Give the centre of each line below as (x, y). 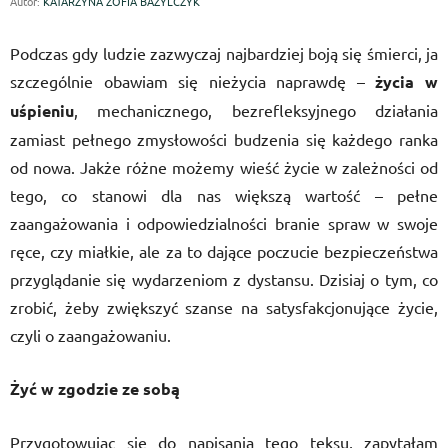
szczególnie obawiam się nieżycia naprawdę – (193, 81)
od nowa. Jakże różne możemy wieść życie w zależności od (224, 167)
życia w (407, 81)
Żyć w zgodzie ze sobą (97, 388)
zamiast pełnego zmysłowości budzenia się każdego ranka (224, 139)
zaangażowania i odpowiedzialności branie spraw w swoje (224, 223)
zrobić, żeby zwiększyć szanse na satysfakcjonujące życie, (224, 307)
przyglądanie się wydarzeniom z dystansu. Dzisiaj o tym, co (224, 279)
